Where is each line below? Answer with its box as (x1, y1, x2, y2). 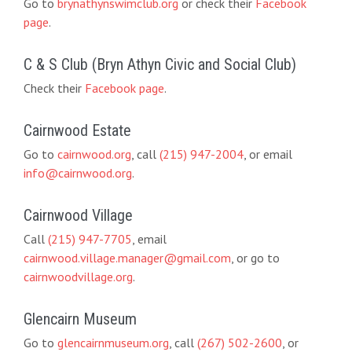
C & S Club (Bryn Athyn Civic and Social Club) (23, 54, 296, 74)
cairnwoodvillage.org (23, 268, 133, 284)
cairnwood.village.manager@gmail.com (23, 249, 231, 266)
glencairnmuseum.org (57, 334, 169, 350)
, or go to (230, 249, 280, 266)
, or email (243, 145, 292, 162)
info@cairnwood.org (23, 164, 132, 181)
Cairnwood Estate (23, 120, 131, 140)
